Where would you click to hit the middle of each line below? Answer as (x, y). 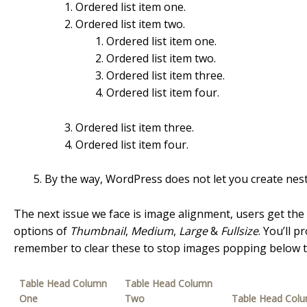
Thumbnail (98, 231)
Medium (152, 231)
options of (42, 231)
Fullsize (240, 231)
